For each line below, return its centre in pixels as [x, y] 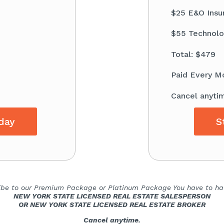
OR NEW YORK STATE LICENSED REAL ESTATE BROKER [112, 205]
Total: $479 [193, 54]
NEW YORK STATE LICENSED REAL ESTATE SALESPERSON [112, 196]
